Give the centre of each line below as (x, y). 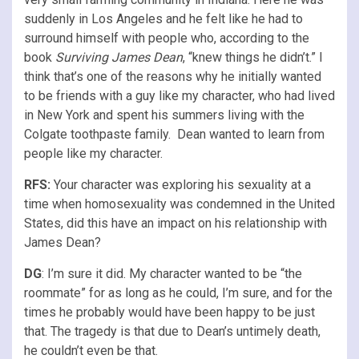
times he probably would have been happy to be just (169, 312)
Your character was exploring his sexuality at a (182, 184)
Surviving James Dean (119, 57)
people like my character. (93, 153)
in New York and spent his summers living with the (164, 115)
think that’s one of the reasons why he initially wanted (173, 76)
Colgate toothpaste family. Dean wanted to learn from (174, 134)
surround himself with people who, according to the (167, 38)
